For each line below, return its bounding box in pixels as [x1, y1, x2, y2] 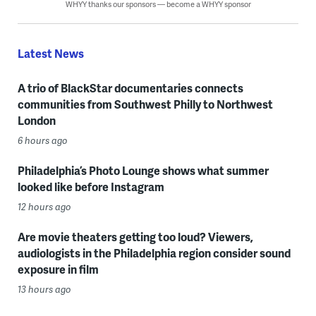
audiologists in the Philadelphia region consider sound [17, 245, 291, 262]
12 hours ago [17, 200, 71, 214]
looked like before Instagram [17, 178, 164, 195]
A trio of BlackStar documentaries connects [17, 80, 243, 97]
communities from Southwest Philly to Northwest [17, 96, 273, 113]
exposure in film [17, 261, 99, 278]
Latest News [17, 45, 84, 62]
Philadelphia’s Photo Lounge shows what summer [17, 162, 269, 179]
